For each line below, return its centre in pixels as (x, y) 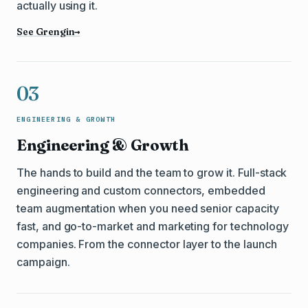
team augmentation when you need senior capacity (148, 208)
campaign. (43, 262)
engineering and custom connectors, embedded (141, 190)
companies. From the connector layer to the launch (147, 244)
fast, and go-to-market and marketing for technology (153, 226)
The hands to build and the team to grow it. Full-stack (152, 173)
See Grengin (46, 32)
